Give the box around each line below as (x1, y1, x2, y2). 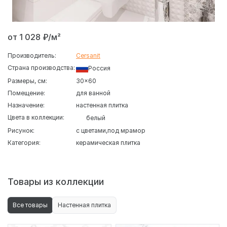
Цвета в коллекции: (8, 113, 64, 121)
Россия (88, 64, 110, 72)
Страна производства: (8, 63, 75, 71)
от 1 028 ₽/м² (8, 31, 61, 42)
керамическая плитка (76, 138, 140, 146)
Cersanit (76, 51, 100, 59)
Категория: (8, 138, 41, 146)
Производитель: (8, 51, 56, 59)
